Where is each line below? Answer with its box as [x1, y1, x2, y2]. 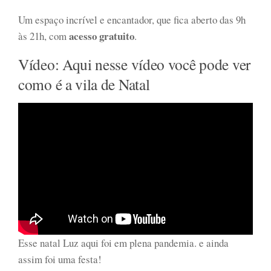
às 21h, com [18, 28, 67, 43]
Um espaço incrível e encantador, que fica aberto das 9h [18, 12, 246, 27]
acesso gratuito [67, 28, 134, 44]
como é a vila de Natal [18, 73, 150, 94]
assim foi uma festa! [18, 252, 102, 266]
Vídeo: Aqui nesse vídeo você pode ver [18, 53, 250, 74]
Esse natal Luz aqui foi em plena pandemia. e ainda [18, 235, 229, 250]
